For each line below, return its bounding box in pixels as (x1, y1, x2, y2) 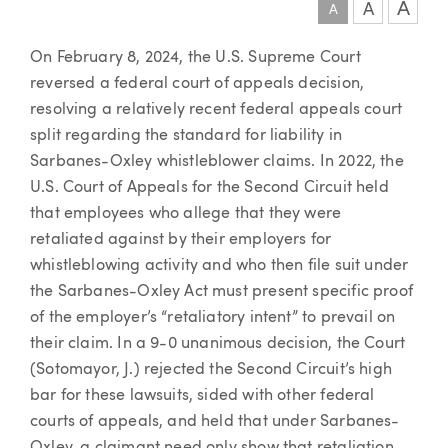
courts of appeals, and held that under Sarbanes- (30, 414, 400, 430)
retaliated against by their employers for (30, 232, 332, 248)
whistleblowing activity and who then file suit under (30, 258, 409, 274)
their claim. (30, 336, 118, 352)
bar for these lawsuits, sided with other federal (30, 388, 375, 404)
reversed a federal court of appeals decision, (30, 76, 365, 92)
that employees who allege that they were (30, 206, 342, 222)
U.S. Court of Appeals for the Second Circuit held (30, 180, 389, 196)
